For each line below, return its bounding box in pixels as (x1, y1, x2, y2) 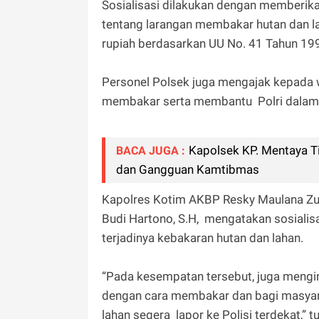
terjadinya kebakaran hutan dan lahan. (102, 231, 303, 246)
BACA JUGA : (116, 144, 185, 158)
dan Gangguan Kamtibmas (116, 162, 259, 177)
